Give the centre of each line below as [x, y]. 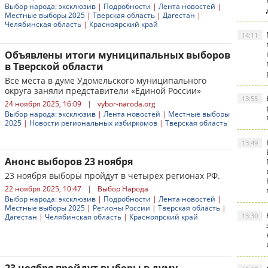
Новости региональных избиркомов [93, 123]
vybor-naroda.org [127, 104]
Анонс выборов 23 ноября [69, 162]
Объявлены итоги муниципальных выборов [118, 55]
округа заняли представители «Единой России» [103, 91]
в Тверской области [54, 66]
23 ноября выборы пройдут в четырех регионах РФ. [112, 176]
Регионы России [121, 208]
